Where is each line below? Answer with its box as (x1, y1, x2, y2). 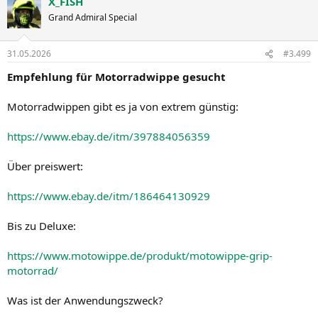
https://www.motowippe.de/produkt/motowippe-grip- (7, 248, 273, 263)
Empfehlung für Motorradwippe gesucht (7, 70, 226, 84)
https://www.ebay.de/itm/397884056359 (7, 129, 210, 143)
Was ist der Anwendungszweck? (7, 293, 163, 307)
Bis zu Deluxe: (7, 219, 76, 233)
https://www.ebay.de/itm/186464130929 (7, 189, 210, 203)
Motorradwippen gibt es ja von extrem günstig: (7, 99, 238, 114)
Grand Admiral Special (48, 11, 137, 23)
